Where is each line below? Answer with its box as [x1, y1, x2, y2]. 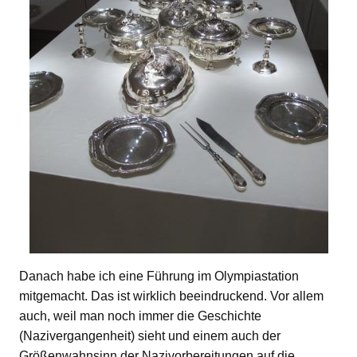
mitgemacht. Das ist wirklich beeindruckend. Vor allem [19, 288, 324, 303]
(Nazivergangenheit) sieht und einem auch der [19, 328, 280, 343]
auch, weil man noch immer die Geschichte [19, 308, 261, 323]
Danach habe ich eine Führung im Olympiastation [19, 269, 299, 283]
